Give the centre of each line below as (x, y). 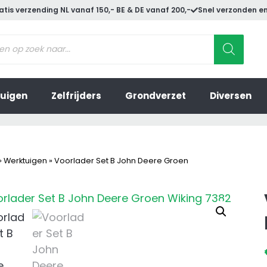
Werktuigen (25, 160)
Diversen (231, 96)
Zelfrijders (76, 96)
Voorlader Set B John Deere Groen (121, 160)
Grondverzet (156, 96)
